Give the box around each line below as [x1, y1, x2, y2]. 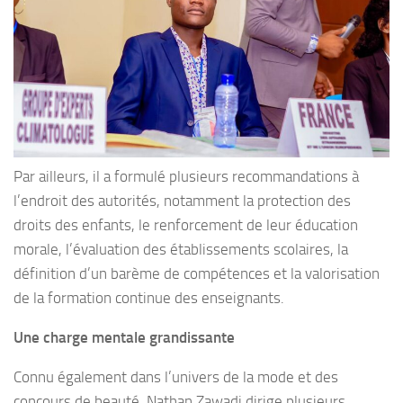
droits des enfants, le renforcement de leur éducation [13, 216, 358, 235]
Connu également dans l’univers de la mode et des [13, 368, 338, 387]
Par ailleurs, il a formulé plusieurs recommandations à [13, 167, 359, 186]
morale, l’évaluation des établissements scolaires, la [13, 240, 348, 259]
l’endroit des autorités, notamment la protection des [13, 192, 351, 210]
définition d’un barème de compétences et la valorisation [13, 264, 380, 283]
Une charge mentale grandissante [13, 328, 235, 347]
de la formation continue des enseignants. [13, 289, 284, 308]
